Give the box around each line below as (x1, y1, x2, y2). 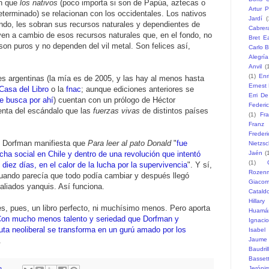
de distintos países (140, 106, 208, 116)
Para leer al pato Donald (88, 139, 171, 148)
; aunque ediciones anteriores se (81, 85, 194, 94)
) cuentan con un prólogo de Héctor (53, 95, 175, 105)
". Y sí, (187, 160, 212, 170)
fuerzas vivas (93, 106, 140, 116)
